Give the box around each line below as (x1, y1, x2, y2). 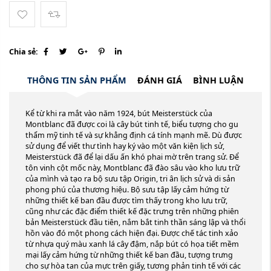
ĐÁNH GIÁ (137, 74, 182, 86)
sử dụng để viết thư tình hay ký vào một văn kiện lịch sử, (25, 140, 224, 151)
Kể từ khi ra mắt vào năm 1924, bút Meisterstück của (25, 108, 212, 119)
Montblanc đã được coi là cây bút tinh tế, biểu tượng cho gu (25, 119, 238, 129)
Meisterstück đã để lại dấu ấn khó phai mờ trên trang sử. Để (25, 151, 239, 162)
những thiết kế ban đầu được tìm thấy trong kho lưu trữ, (25, 195, 227, 206)
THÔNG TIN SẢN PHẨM (27, 74, 126, 86)
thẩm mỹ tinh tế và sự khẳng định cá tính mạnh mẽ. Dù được (25, 129, 242, 140)
